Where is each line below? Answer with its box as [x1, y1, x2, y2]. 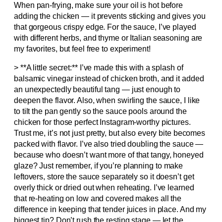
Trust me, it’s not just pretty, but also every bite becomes [14, 128, 206, 137]
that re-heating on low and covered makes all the [14, 194, 182, 203]
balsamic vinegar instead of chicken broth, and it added [14, 74, 204, 83]
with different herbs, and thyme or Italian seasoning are [14, 33, 203, 42]
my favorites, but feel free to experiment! [14, 44, 151, 53]
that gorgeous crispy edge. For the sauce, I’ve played [14, 22, 196, 31]
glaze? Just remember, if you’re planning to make [14, 161, 183, 170]
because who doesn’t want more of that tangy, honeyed [14, 150, 204, 159]
